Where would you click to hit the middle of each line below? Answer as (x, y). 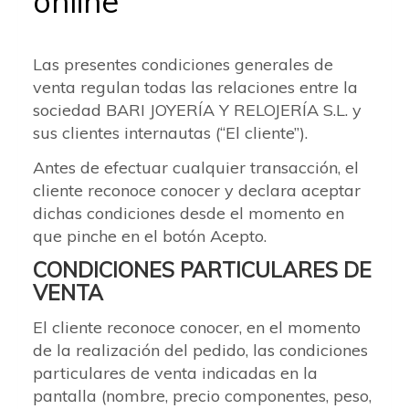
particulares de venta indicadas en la (175, 372)
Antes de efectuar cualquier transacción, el (196, 167)
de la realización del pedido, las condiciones (200, 350)
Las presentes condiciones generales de (183, 64)
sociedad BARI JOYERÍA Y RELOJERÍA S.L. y (197, 110)
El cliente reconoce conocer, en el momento (197, 327)
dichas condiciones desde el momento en (189, 213)
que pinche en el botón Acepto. (150, 236)
